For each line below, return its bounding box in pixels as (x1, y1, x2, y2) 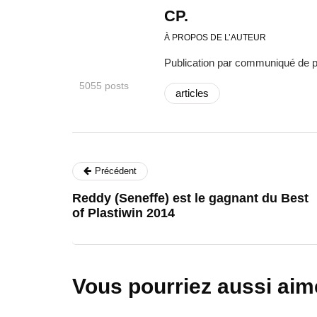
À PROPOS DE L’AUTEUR (164, 33, 266, 42)
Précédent (95, 166, 137, 176)
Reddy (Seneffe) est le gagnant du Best (72, 191, 309, 205)
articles (175, 87, 209, 99)
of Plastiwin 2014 (72, 206, 175, 220)
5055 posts (79, 80, 129, 91)
